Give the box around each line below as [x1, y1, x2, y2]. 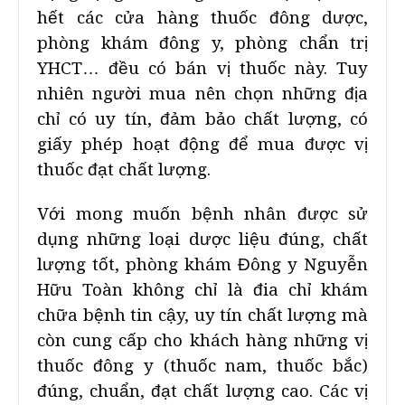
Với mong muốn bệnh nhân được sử [37, 204, 368, 223]
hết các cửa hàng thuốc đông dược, [37, 8, 368, 27]
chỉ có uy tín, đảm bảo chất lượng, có [37, 109, 368, 128]
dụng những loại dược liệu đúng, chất [37, 230, 368, 249]
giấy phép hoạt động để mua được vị [37, 135, 368, 154]
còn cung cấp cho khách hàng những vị [37, 331, 368, 350]
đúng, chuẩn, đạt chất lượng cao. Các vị [37, 381, 368, 400]
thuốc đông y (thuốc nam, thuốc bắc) [37, 356, 368, 375]
